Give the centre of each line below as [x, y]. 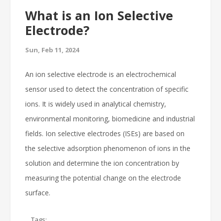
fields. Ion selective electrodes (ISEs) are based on [105, 133]
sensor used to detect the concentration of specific [107, 89]
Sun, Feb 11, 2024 [52, 50]
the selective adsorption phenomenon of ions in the [108, 148]
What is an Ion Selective [99, 15]
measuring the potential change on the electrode [103, 178]
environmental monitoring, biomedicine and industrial [110, 119]
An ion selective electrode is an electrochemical [101, 74]
